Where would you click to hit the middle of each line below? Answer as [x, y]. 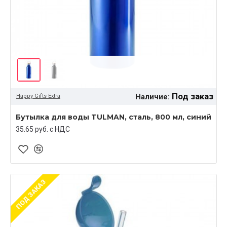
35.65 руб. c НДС [43, 129]
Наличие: [152, 97]
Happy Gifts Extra [38, 96]
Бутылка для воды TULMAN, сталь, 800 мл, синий [113, 117]
